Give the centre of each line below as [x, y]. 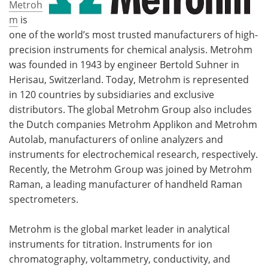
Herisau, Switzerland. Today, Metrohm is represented [129, 79]
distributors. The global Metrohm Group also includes [130, 109]
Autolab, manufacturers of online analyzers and [116, 139]
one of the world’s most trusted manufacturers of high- [133, 34]
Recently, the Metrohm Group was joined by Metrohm [130, 169]
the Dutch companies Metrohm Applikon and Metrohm [133, 124]
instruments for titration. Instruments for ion [111, 244]
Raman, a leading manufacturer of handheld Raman [126, 184]
